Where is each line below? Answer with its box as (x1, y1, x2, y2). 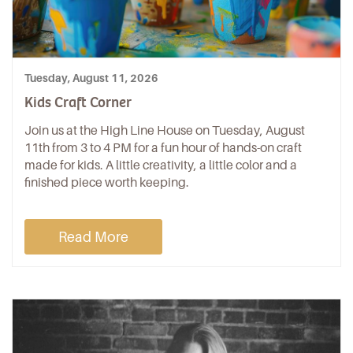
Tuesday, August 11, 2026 (24, 71, 158, 84)
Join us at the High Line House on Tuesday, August (24, 122, 305, 138)
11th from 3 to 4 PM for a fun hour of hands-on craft (24, 139, 302, 155)
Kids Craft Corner (24, 92, 132, 112)
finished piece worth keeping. (24, 174, 189, 190)
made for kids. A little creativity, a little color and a (24, 157, 297, 173)
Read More (58, 228, 128, 245)
